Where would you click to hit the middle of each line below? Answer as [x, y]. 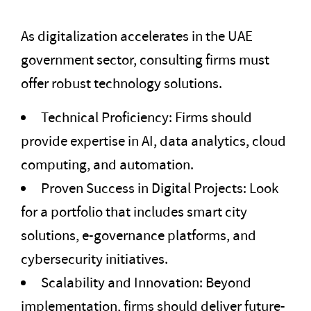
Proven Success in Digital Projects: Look [160, 188]
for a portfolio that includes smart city [134, 212]
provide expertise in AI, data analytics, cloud [153, 141]
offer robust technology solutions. [121, 84]
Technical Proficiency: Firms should [146, 118]
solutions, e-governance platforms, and [138, 236]
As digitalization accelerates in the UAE [137, 36]
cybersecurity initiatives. [94, 259]
